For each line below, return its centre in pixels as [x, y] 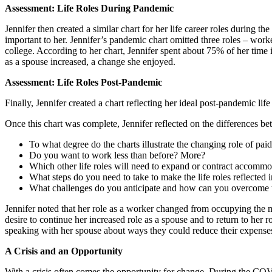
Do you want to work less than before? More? [117, 155]
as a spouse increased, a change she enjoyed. [90, 61]
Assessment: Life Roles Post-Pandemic [83, 82]
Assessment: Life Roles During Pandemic [89, 8]
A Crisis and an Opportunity [64, 251]
